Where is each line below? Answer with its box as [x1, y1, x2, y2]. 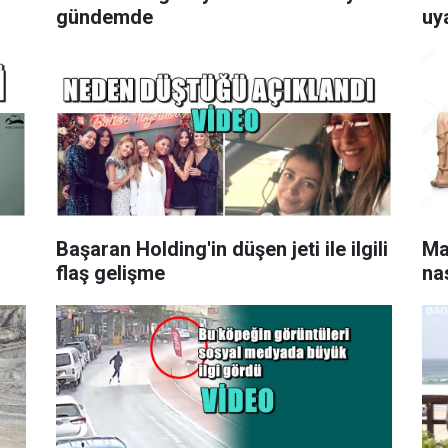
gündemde [55, 4, 153, 29]
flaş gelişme [55, 260, 165, 285]
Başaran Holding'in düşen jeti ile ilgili [55, 236, 388, 261]
